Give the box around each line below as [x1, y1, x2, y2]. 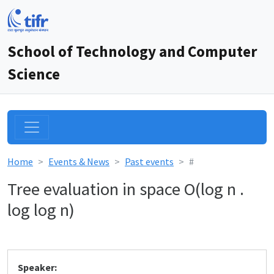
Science [7, 64, 60, 84]
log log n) [7, 199, 75, 221]
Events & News [48, 155, 109, 168]
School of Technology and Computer [7, 42, 257, 61]
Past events [125, 155, 174, 168]
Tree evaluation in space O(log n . [7, 178, 244, 200]
